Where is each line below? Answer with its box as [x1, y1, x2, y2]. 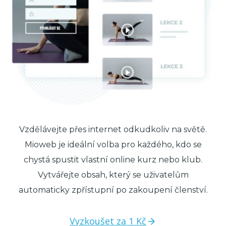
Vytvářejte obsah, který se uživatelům [37, 169, 189, 180]
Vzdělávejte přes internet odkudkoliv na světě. [19, 124, 207, 134]
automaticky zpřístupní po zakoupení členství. [18, 185, 208, 195]
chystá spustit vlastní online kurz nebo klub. [24, 154, 202, 164]
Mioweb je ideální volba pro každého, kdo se [24, 139, 202, 149]
